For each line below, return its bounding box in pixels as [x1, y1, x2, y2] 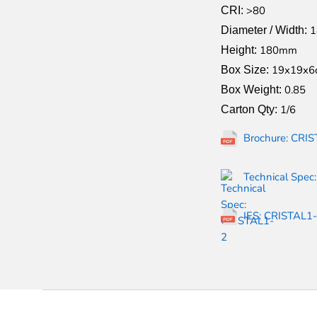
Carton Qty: [221, 103, 280, 116]
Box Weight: [221, 83, 284, 96]
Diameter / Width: [221, 24, 310, 37]
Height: [221, 44, 260, 57]
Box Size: [221, 64, 272, 76]
